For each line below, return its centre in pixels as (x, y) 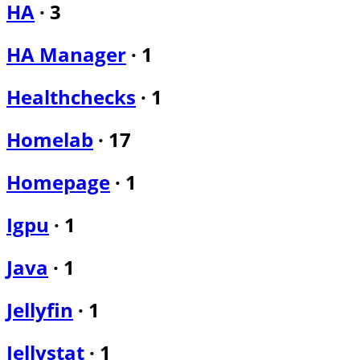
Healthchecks (71, 97)
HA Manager (66, 55)
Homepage (58, 182)
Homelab (50, 140)
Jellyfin (40, 309)
